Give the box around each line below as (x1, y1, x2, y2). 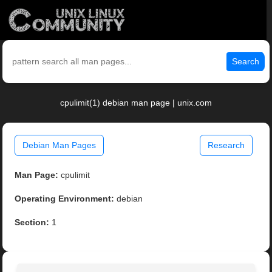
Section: (15, 217, 50, 228)
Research (207, 140, 245, 151)
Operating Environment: (15, 194, 115, 204)
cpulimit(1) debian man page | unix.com (60, 98, 212, 108)
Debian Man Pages (22, 140, 97, 151)
